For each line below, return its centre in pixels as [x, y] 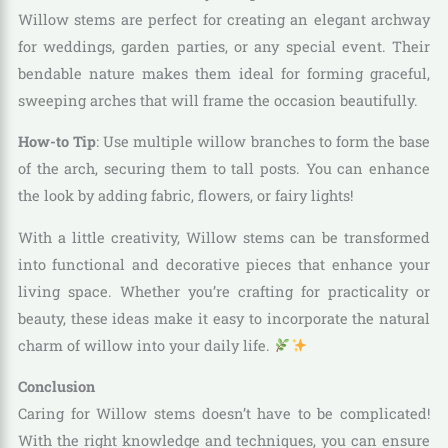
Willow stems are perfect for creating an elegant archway [224, 19]
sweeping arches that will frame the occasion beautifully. [217, 100]
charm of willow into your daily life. [145, 345]
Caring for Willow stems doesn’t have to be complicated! [224, 414]
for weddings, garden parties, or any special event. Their [224, 46]
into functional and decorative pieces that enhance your [224, 264]
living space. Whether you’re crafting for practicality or [224, 291]
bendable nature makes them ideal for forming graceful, [224, 73]
